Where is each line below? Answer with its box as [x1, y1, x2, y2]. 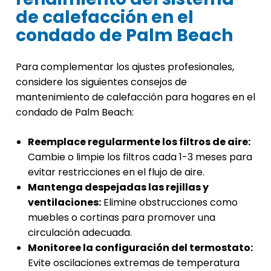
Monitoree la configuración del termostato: [28, 241, 253, 255]
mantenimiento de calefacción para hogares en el [16, 90, 255, 105]
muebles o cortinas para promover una [28, 211, 215, 225]
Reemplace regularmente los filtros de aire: [28, 135, 250, 149]
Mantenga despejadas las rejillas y [28, 180, 209, 195]
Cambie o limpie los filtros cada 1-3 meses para [28, 150, 252, 165]
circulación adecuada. [28, 226, 132, 240]
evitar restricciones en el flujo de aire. [28, 165, 204, 180]
